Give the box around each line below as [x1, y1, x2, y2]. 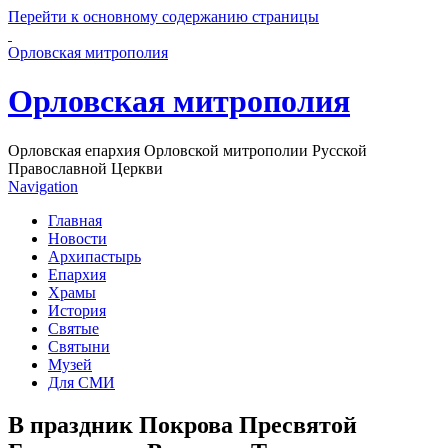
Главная [48, 211, 102, 229]
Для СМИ [48, 373, 115, 391]
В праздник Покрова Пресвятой [8, 411, 357, 438]
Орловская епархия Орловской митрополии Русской [8, 141, 367, 159]
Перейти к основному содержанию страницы [8, 8, 319, 25]
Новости [48, 229, 107, 247]
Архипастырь [48, 247, 141, 265]
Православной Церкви [8, 159, 163, 177]
